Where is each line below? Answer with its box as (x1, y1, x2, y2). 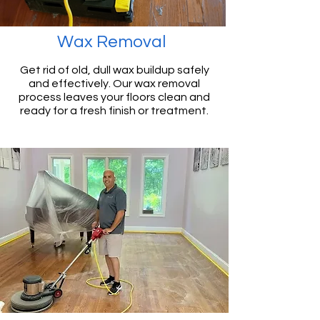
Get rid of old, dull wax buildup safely (19, 64, 209, 76)
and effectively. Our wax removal (29, 78, 200, 89)
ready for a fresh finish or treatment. (20, 105, 209, 116)
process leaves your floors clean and (19, 91, 210, 103)
